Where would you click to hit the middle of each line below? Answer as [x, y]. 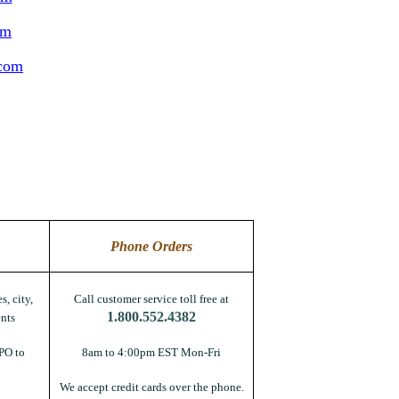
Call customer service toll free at [151, 299]
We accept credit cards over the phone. [151, 387]
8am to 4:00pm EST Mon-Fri [151, 352]
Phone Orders [151, 246]
